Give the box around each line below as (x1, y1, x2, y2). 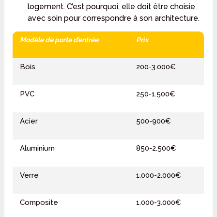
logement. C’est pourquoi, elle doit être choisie (27, 2, 195, 12)
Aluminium (20, 144, 55, 153)
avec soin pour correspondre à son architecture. (27, 14, 200, 23)
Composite (20, 198, 59, 207)
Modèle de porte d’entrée (20, 36, 99, 44)
